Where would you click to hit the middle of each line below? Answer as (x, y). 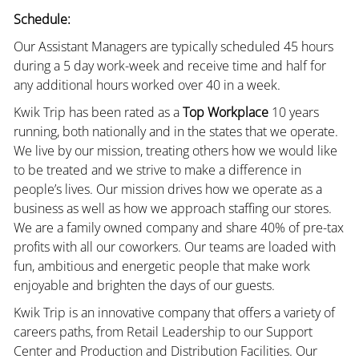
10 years (293, 112)
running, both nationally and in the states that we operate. (175, 131)
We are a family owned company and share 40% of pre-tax (178, 227)
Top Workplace (225, 112)
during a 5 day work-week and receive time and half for (169, 65)
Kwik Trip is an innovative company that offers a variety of (174, 312)
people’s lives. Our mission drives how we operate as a (167, 189)
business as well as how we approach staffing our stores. (172, 208)
